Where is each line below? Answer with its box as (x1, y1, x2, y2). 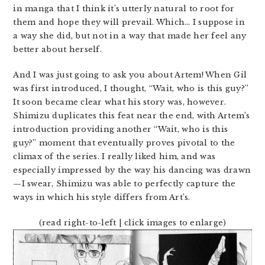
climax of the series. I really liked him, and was (13, 151, 216, 162)
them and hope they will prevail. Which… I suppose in (13, 17, 245, 28)
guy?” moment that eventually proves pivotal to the (13, 138, 235, 148)
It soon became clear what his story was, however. (13, 97, 227, 108)
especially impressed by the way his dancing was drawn (13, 165, 251, 176)
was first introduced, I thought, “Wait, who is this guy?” (13, 83, 249, 94)
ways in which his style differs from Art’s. (13, 192, 190, 203)
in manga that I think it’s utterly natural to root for (13, 4, 235, 14)
